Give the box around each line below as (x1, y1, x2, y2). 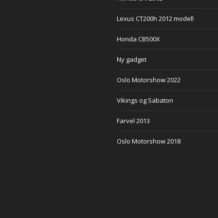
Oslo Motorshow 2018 (117, 137, 181, 145)
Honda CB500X (117, 35, 160, 43)
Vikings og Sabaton (117, 96, 173, 105)
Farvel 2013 (117, 116, 150, 125)
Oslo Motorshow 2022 (117, 75, 181, 84)
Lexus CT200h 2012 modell (117, 14, 194, 23)
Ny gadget (117, 55, 146, 64)
